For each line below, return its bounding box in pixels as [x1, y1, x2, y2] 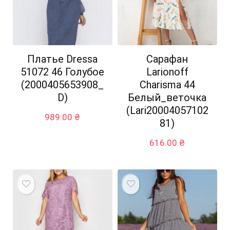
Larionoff [146, 65, 188, 78]
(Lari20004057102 [126, 104, 208, 117]
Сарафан [146, 52, 188, 65]
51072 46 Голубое [21, 65, 105, 78]
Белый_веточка [128, 91, 207, 104]
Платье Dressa [27, 52, 98, 65]
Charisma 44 [139, 78, 195, 91]
